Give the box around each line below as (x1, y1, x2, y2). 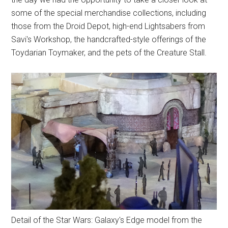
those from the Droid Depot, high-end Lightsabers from (11, 21, 206, 32)
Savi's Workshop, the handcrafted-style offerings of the (11, 35, 207, 45)
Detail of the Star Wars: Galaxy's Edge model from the (11, 215, 203, 225)
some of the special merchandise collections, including (11, 8, 207, 18)
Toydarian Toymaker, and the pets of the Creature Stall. (11, 48, 207, 58)
